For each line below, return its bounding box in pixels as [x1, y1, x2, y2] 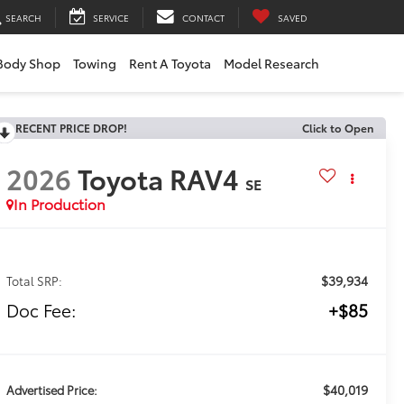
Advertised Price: [5, 381, 97, 399]
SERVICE [93, 10, 129, 24]
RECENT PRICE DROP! [14, 120, 127, 135]
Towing [73, 54, 116, 73]
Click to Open [302, 120, 373, 135]
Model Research [224, 54, 319, 73]
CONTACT [182, 10, 225, 24]
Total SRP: [5, 272, 62, 289]
